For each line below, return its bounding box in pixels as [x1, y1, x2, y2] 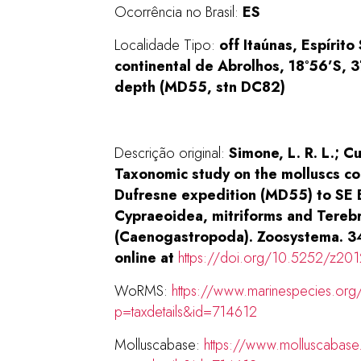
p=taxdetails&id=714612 [114, 301, 257, 322]
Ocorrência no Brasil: [114, 2, 243, 23]
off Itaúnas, [219, 35, 301, 56]
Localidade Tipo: [114, 35, 219, 56]
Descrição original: [114, 143, 229, 164]
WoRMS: [114, 280, 172, 301]
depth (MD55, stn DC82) [114, 77, 285, 98]
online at [114, 247, 178, 268]
